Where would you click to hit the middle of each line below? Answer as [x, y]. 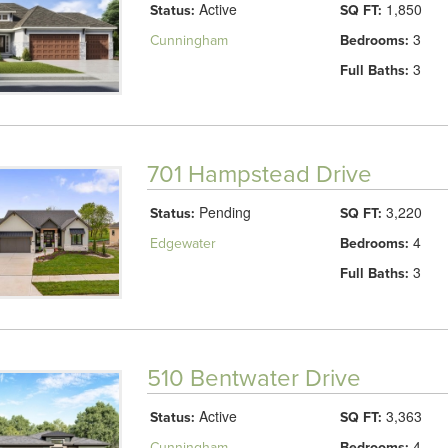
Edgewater [182, 244]
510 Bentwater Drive [253, 378]
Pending [222, 212]
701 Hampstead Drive [259, 175]
